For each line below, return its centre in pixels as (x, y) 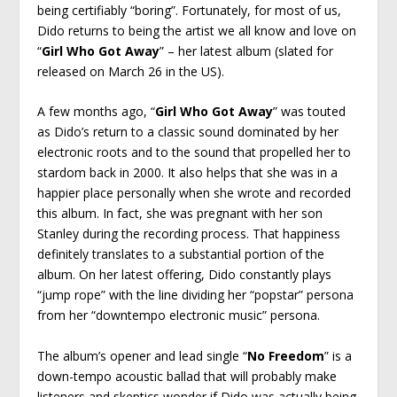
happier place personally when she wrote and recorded (195, 193)
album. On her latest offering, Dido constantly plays (185, 275)
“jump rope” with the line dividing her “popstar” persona (196, 295)
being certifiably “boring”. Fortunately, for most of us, (190, 10)
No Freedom (286, 355)
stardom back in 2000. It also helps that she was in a (188, 173)
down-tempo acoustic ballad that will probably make (187, 376)
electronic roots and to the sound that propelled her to (195, 152)
